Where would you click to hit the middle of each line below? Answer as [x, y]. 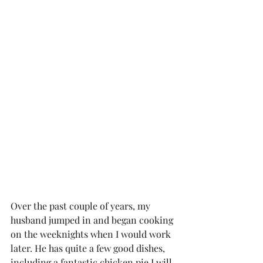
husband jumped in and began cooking [93, 220]
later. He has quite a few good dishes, [89, 248]
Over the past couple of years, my [82, 205]
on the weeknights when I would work [92, 234]
